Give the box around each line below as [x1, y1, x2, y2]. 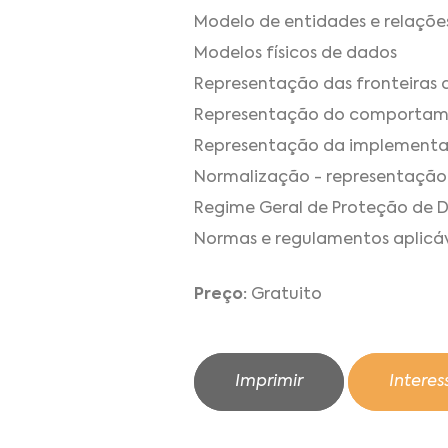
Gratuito [247, 287, 322, 304]
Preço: [194, 287, 247, 304]
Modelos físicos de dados [194, 46, 397, 63]
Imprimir [235, 374, 303, 391]
